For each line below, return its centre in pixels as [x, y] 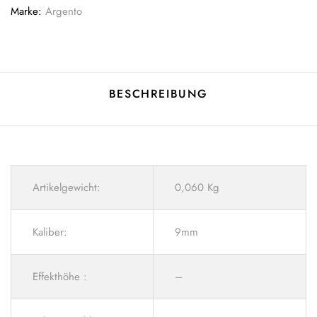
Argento [64, 12]
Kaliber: [50, 232]
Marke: [28, 12]
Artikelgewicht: [67, 188]
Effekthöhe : [60, 277]
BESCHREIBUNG [158, 94]
